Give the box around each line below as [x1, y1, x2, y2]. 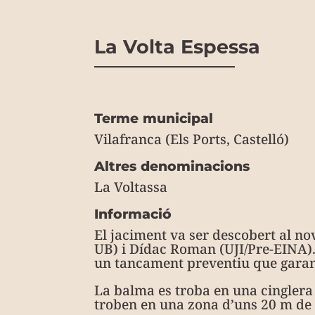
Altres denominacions [94, 158, 250, 175]
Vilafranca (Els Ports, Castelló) [94, 130, 290, 149]
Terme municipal [94, 110, 214, 127]
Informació [94, 206, 172, 223]
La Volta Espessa [94, 35, 261, 59]
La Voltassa [94, 178, 168, 197]
